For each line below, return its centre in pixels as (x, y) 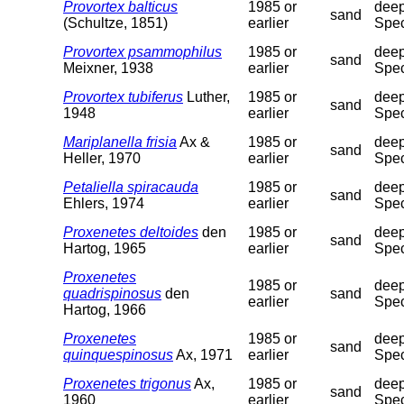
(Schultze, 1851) (115, 23)
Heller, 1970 (102, 158)
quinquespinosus (118, 354)
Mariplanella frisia (120, 142)
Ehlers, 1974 (104, 203)
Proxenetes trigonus (127, 383)
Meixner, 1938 (108, 68)
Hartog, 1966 (105, 309)
